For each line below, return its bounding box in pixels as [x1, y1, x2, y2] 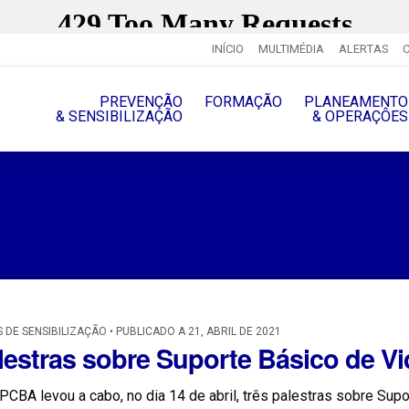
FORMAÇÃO [204, 92, 282, 110]
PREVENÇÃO [99, 92, 183, 110]
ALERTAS [338, 42, 388, 57]
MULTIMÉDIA [257, 42, 324, 57]
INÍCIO [211, 42, 244, 57]
